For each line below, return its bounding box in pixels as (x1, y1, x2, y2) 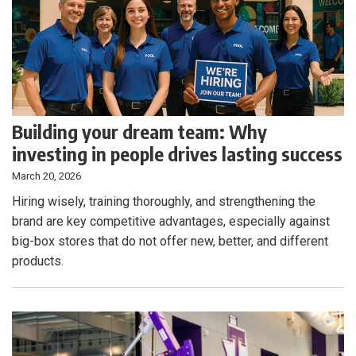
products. (12, 253, 64, 269)
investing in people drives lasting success (12, 141, 342, 166)
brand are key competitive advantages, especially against (12, 214, 330, 230)
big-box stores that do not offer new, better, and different (12, 234, 328, 250)
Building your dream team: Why (12, 119, 267, 144)
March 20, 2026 (12, 170, 81, 183)
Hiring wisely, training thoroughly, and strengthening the (12, 194, 315, 210)
